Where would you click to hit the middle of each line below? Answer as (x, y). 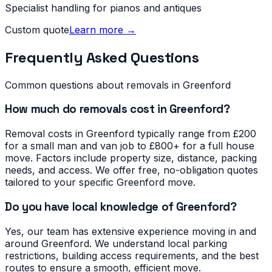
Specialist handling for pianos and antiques (103, 8)
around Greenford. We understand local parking (116, 243)
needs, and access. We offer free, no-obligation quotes (131, 170)
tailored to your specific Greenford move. (100, 182)
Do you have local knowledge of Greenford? (121, 206)
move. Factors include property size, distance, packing (131, 158)
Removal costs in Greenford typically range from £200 (131, 134)
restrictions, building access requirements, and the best (132, 255)
